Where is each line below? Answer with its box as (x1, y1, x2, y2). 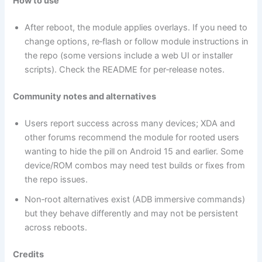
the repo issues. (25, 174, 91, 185)
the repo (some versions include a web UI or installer (25, 50, 233, 61)
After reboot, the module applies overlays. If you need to (25, 22, 248, 33)
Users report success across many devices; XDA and (25, 118, 236, 129)
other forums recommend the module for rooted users (25, 132, 240, 143)
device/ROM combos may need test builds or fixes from (25, 160, 246, 171)
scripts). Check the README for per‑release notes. (25, 64, 227, 75)
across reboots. (25, 222, 90, 233)
